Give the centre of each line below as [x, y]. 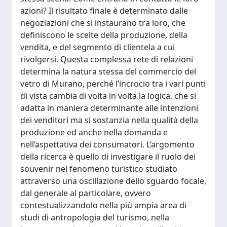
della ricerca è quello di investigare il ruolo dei [108, 157]
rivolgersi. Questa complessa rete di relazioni [107, 59]
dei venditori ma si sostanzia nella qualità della [109, 120]
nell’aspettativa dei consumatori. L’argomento [107, 144]
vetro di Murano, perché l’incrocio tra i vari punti [113, 84]
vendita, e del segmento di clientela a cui [98, 47]
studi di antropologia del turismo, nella [95, 217]
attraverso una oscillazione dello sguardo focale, [113, 181]
